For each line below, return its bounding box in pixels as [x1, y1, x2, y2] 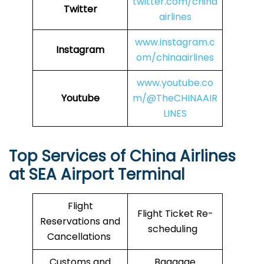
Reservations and [40, 214, 120, 229]
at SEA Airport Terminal [9, 164, 184, 186]
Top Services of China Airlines [9, 146, 236, 167]
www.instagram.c [135, 35, 215, 49]
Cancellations [47, 230, 113, 244]
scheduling [148, 222, 202, 236]
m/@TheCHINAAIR [133, 91, 217, 105]
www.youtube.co [137, 76, 213, 90]
